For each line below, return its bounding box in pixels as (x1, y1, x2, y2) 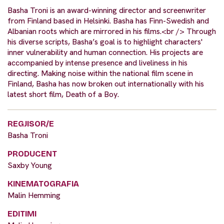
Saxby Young (7, 159, 52, 170)
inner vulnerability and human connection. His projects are (7, 46, 203, 57)
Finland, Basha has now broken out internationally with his (7, 78, 204, 89)
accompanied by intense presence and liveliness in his (7, 57, 187, 68)
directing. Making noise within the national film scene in (7, 67, 193, 78)
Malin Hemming (7, 189, 60, 200)
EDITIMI (7, 208, 36, 218)
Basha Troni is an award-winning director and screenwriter (7, 4, 206, 15)
